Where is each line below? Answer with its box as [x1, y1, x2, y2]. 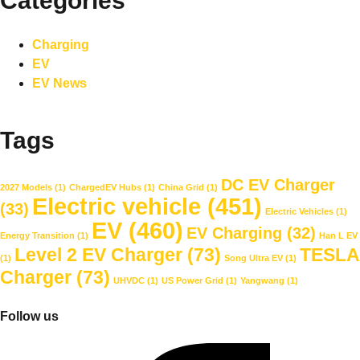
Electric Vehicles [265, 206, 333, 216]
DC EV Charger [221, 175, 335, 194]
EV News [32, 76, 87, 91]
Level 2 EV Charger [14, 243, 182, 265]
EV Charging [186, 223, 282, 242]
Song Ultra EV [224, 252, 283, 263]
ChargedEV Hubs [69, 182, 141, 192]
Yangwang [240, 275, 284, 285]
